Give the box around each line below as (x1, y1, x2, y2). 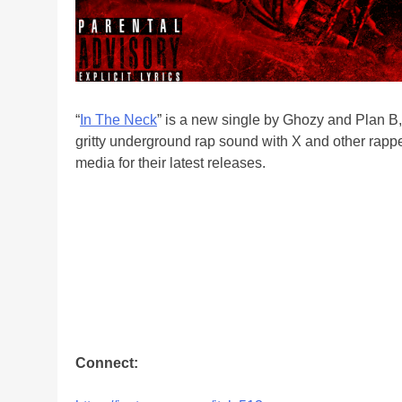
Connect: (75, 355, 138, 371)
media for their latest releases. (75, 155, 266, 170)
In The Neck (80, 112, 157, 127)
